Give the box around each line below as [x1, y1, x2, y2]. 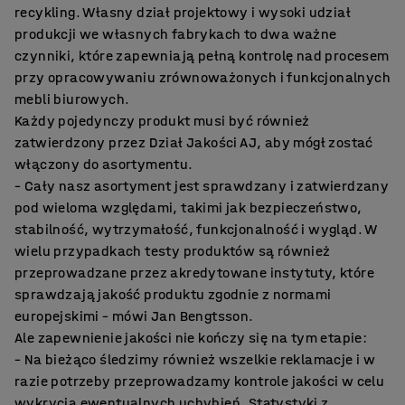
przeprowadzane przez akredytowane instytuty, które [14, 263, 374, 281]
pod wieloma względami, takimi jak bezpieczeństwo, [14, 198, 363, 216]
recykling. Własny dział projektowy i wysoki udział [14, 3, 351, 21]
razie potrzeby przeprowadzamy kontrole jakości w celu [14, 372, 385, 390]
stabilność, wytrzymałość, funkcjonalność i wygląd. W [14, 220, 377, 238]
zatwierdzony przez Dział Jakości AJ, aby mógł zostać [14, 133, 373, 151]
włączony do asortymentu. [14, 155, 193, 173]
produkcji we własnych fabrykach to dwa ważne [14, 24, 337, 42]
